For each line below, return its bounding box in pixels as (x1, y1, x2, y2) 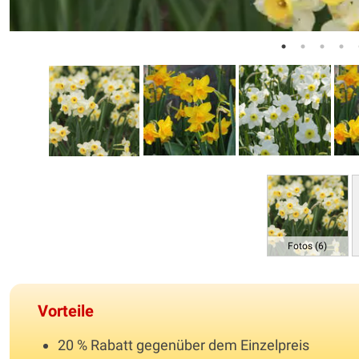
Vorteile (38, 301, 94, 321)
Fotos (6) (288, 240, 328, 252)
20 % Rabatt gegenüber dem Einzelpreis (58, 336, 309, 353)
